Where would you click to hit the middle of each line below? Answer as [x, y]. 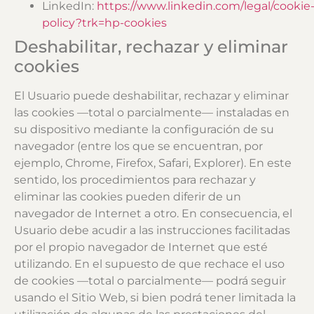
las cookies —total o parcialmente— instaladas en [152, 113]
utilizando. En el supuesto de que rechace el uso [149, 264]
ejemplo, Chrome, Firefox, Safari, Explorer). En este [153, 163]
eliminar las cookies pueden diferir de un [128, 197]
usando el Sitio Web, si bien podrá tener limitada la [155, 298]
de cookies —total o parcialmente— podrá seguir [150, 281]
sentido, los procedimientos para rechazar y [135, 180]
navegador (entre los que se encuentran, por [138, 146]
